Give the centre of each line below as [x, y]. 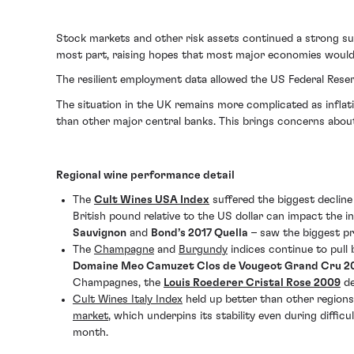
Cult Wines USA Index [152, 200]
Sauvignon [100, 233]
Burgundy [203, 250]
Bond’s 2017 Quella [200, 233]
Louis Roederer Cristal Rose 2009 [252, 283]
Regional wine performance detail [145, 175]
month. [90, 333]
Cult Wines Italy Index [128, 300]
